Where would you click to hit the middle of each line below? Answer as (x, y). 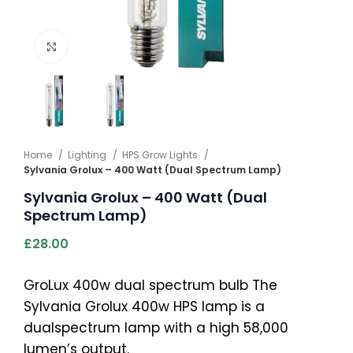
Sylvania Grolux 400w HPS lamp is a (144, 306)
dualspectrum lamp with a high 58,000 (156, 327)
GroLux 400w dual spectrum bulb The (150, 285)
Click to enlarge (117, 46)
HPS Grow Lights (161, 154)
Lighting (88, 154)
